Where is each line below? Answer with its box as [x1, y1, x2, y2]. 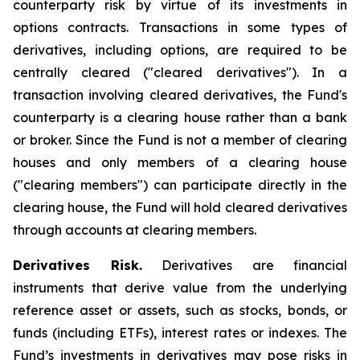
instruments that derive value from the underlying [13, 280, 347, 296]
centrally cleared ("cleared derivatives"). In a [13, 64, 347, 80]
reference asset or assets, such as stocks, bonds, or [13, 302, 347, 318]
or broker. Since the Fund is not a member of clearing [13, 132, 347, 148]
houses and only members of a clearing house [13, 154, 347, 170]
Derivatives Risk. [13, 257, 142, 273]
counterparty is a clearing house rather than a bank [13, 109, 347, 125]
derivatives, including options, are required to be [13, 42, 347, 58]
